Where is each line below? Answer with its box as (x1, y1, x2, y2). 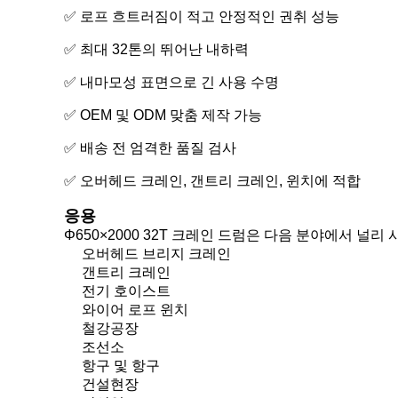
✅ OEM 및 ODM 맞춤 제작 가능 (64, 107, 262, 123)
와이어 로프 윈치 (82, 302, 188, 317)
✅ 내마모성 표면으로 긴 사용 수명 (64, 75, 279, 90)
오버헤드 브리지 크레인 (82, 246, 231, 261)
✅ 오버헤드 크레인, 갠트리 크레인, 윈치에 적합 (64, 173, 361, 188)
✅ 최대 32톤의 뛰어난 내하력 (64, 42, 249, 57)
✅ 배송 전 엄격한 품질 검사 (64, 140, 236, 155)
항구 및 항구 (82, 358, 160, 373)
